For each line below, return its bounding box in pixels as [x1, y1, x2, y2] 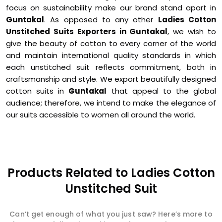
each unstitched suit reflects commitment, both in [6, 62, 216, 72]
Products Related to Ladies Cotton [7, 165, 215, 181]
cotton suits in [6, 86, 69, 96]
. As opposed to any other [44, 14, 158, 25]
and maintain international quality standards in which [6, 50, 216, 60]
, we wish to [167, 26, 217, 37]
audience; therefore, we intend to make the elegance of [6, 98, 216, 108]
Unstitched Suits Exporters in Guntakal [6, 26, 168, 37]
